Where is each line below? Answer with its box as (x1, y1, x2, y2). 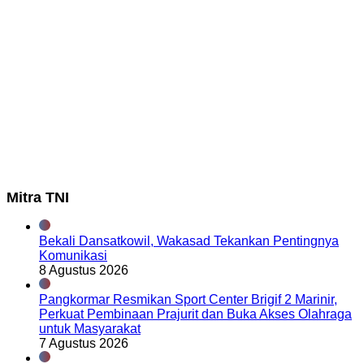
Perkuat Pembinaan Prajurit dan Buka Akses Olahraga (39, 307, 352, 322)
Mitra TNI (6, 189, 69, 206)
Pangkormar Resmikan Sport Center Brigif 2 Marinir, (39, 292, 337, 307)
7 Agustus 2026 (39, 336, 128, 351)
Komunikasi (39, 249, 107, 263)
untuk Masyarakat (39, 322, 141, 336)
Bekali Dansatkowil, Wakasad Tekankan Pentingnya (39, 234, 339, 249)
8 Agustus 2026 (39, 263, 128, 278)
